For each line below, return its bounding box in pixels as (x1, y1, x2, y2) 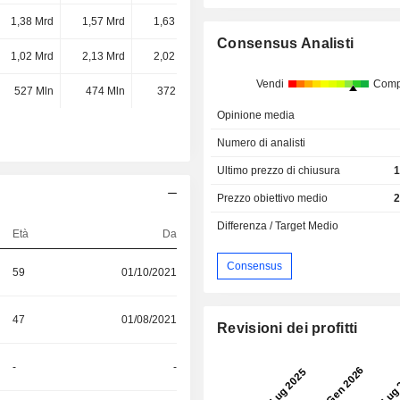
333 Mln (228, 85, 268, 98)
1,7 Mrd (230, 50, 268, 63)
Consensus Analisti (217, 36, 354, 52)
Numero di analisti (217, 137, 306, 150)
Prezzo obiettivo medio (217, 192, 329, 205)
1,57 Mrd (81, 15, 125, 29)
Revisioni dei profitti (217, 321, 358, 337)
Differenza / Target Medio (217, 220, 339, 233)
